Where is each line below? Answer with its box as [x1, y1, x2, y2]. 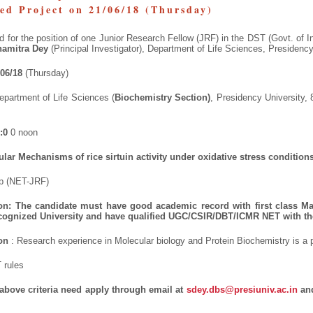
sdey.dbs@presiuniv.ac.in [186, 284, 298, 295]
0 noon [7, 126, 38, 138]
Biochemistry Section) [115, 92, 211, 103]
